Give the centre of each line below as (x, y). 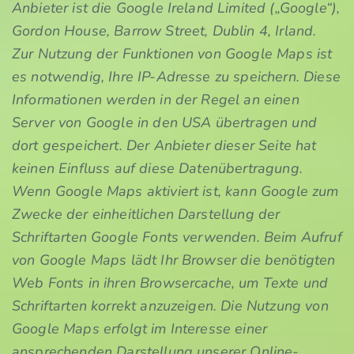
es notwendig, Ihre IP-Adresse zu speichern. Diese (176, 77)
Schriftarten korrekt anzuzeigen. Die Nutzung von (170, 306)
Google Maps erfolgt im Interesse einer (140, 329)
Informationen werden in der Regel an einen (156, 100)
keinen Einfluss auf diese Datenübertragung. (157, 168)
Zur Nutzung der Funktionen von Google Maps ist (172, 54)
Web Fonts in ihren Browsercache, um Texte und (170, 283)
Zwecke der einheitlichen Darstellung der (146, 214)
